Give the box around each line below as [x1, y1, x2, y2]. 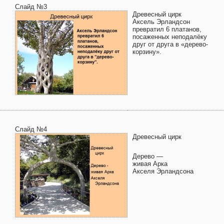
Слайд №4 [15, 125, 47, 133]
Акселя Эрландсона [132, 167, 193, 175]
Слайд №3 [15, 3, 47, 10]
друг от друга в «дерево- [132, 40, 208, 48]
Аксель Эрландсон [132, 18, 190, 25]
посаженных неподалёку [132, 33, 207, 40]
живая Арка [132, 160, 167, 167]
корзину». [132, 48, 161, 55]
